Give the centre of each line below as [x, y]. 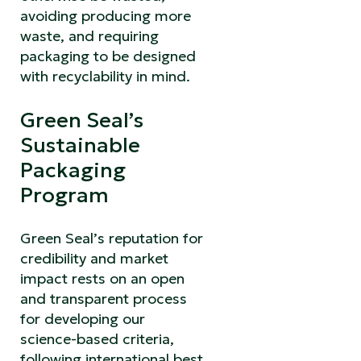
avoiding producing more [106, 15]
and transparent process [104, 298]
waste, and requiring [89, 35]
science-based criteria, [97, 338]
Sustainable [80, 145]
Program [64, 195]
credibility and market [94, 258]
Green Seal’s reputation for [112, 238]
